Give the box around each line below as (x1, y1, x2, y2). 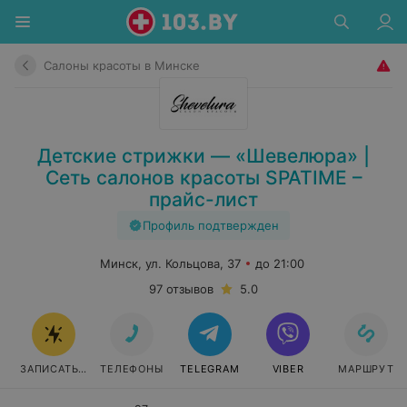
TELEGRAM (180, 362, 240, 375)
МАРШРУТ (338, 362, 394, 375)
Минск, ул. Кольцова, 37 (99, 256, 241, 271)
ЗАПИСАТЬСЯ (19, 362, 94, 375)
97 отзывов (149, 282, 213, 296)
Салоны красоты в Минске (44, 58, 200, 73)
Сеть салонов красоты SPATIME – (45, 166, 362, 189)
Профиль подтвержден (143, 218, 279, 233)
